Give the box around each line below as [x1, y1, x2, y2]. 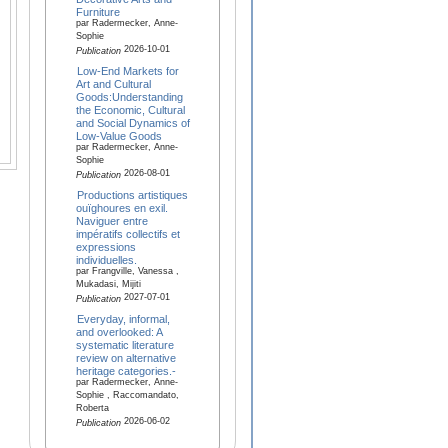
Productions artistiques [77, 188, 189, 201]
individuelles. [75, 253, 137, 266]
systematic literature [75, 338, 174, 351]
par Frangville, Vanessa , [75, 266, 179, 279]
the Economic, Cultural [75, 103, 185, 116]
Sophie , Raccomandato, [75, 390, 179, 403]
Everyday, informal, [77, 312, 171, 325]
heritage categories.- [75, 364, 176, 377]
